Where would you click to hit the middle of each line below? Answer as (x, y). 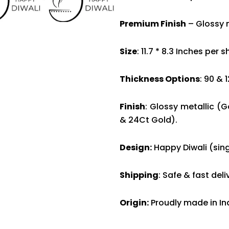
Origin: (134, 203)
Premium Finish (153, 24)
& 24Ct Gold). (148, 120)
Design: (136, 148)
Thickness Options (160, 79)
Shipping (139, 175)
